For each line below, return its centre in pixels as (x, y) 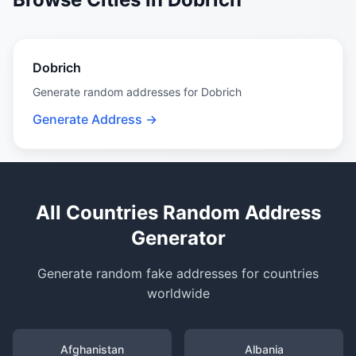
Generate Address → (95, 119)
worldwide (178, 293)
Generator (178, 238)
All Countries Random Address (178, 213)
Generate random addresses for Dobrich (137, 92)
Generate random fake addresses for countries (178, 273)
